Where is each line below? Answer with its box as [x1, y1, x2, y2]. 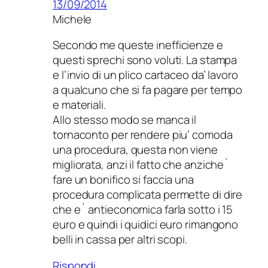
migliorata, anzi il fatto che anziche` [53, 157, 230, 173]
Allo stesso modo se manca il [53, 112, 197, 128]
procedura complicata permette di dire [53, 187, 243, 203]
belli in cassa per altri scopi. [53, 232, 187, 248]
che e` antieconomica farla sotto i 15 [53, 202, 233, 218]
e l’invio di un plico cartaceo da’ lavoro [53, 67, 238, 83]
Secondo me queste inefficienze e [53, 37, 223, 53]
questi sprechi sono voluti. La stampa [53, 52, 237, 68]
